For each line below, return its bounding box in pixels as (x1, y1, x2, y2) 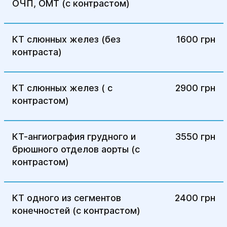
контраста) (12, 47, 62, 57)
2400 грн (174, 193, 215, 203)
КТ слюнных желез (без (12, 34, 121, 45)
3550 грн (175, 131, 215, 142)
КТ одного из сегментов (12, 193, 121, 203)
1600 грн (176, 34, 215, 45)
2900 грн (175, 83, 215, 93)
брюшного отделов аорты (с (12, 144, 140, 155)
